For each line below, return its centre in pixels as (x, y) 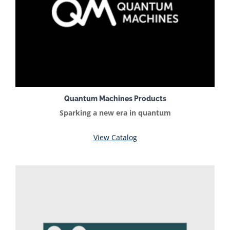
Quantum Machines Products (115, 98)
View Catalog (115, 138)
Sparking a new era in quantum (115, 113)
